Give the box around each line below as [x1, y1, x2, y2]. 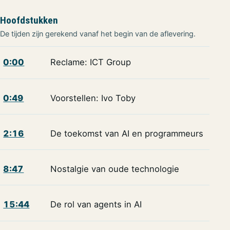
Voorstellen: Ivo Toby [50, 92, 136, 103]
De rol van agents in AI [50, 199, 142, 210]
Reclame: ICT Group [50, 57, 131, 68]
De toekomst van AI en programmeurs [50, 128, 203, 139]
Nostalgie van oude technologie [50, 164, 179, 175]
